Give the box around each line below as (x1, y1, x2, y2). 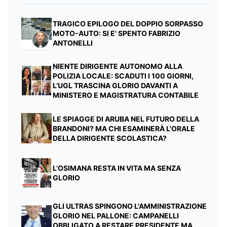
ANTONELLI (53, 38, 93, 47)
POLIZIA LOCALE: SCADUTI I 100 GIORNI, (53, 71, 194, 81)
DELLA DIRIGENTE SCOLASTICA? (53, 133, 167, 142)
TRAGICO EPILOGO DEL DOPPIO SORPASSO (53, 19, 203, 28)
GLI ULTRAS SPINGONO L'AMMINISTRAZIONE (53, 202, 207, 211)
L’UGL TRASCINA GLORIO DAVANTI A (53, 81, 178, 90)
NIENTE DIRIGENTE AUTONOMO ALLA (53, 62, 182, 71)
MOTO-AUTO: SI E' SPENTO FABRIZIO (53, 28, 180, 37)
